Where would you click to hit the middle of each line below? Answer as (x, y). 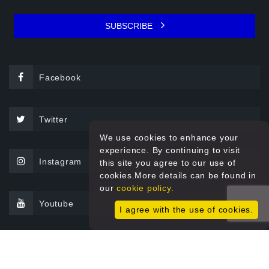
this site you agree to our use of (168, 163)
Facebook (60, 77)
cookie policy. (145, 188)
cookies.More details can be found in (178, 175)
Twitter (53, 119)
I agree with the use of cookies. (186, 210)
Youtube (56, 204)
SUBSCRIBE (130, 26)
